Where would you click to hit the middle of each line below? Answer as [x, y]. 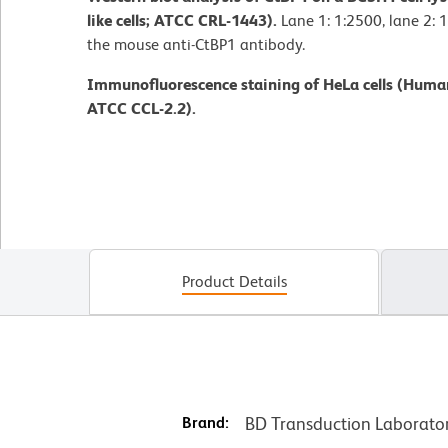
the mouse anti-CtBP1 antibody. [196, 44]
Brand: [205, 422]
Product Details [234, 281]
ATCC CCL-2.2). [141, 108]
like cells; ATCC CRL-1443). [184, 20]
